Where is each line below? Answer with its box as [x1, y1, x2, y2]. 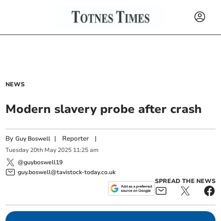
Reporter [62, 134, 89, 143]
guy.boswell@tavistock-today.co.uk [18, 168, 116, 176]
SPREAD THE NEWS [154, 177, 216, 185]
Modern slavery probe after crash [5, 101, 202, 117]
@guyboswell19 [18, 158, 63, 166]
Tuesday [5, 146, 29, 154]
